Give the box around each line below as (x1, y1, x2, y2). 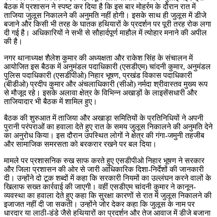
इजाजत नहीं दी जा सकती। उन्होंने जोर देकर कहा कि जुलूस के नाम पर (4, 200, 195, 208)
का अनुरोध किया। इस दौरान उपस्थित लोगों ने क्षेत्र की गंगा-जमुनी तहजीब (4, 131, 204, 139)
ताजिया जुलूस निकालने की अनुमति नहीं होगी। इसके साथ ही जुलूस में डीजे (4, 11, 206, 19)
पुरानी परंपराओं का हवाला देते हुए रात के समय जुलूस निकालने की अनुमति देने (4, 122, 213, 131)
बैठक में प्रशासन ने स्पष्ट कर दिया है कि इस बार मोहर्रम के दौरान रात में (4, 2, 196, 11)
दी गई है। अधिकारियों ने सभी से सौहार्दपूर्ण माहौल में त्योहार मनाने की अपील (4, 28, 207, 37)
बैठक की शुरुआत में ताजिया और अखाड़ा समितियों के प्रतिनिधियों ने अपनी (4, 113, 203, 122)
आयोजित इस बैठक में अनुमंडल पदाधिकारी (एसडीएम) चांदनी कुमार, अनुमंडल (4, 62, 211, 71)
